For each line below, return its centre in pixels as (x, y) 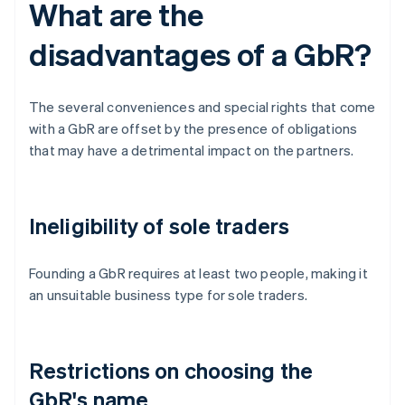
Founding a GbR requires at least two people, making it (198, 273)
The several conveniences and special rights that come (202, 107)
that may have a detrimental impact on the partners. (192, 151)
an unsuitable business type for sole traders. (168, 295)
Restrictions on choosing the (171, 371)
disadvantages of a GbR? (200, 54)
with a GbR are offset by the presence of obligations (193, 129)
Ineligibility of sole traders (159, 226)
